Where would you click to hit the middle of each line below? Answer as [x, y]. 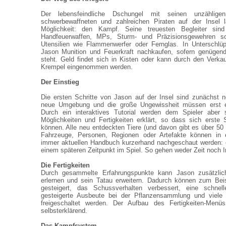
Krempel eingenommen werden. [87, 67]
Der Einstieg [60, 82]
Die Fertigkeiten [65, 165]
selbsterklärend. [64, 211]
